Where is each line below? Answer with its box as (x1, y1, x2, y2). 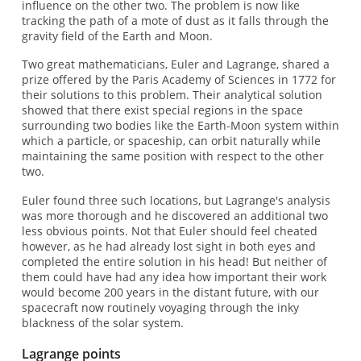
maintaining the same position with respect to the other (21, 148, 324, 164)
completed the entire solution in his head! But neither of (21, 253, 327, 269)
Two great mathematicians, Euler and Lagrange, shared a (21, 56, 330, 73)
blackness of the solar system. (21, 314, 184, 330)
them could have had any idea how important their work (21, 268, 326, 284)
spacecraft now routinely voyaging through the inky (21, 299, 299, 315)
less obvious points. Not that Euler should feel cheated (21, 222, 317, 239)
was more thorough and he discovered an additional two (21, 207, 328, 223)
